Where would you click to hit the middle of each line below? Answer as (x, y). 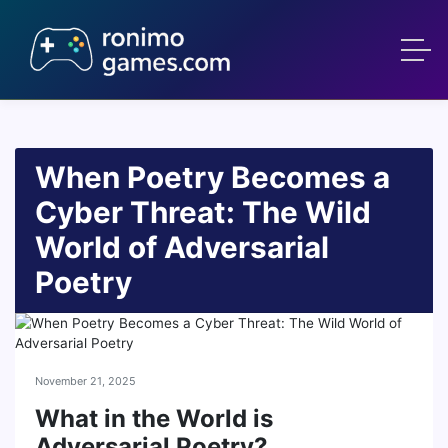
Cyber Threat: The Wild (203, 212)
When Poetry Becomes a (212, 177)
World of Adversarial (182, 247)
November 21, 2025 (85, 381)
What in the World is (154, 418)
